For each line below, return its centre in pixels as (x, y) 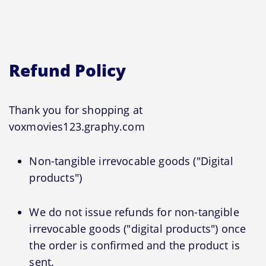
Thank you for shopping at (76, 110)
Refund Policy (67, 70)
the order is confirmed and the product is (134, 246)
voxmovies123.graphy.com (77, 127)
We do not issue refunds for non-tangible (134, 212)
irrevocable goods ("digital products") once (138, 229)
